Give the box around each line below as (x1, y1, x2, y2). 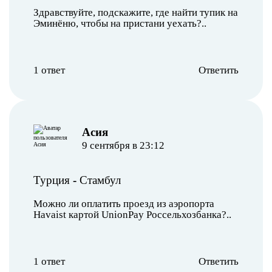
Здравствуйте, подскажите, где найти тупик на (33, 6, 238, 18)
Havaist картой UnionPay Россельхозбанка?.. (33, 208, 231, 220)
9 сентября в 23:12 (81, 139, 165, 151)
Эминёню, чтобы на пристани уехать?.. (33, 17, 206, 29)
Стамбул (80, 173, 121, 186)
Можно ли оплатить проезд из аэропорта (33, 197, 214, 209)
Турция (33, 173, 70, 186)
